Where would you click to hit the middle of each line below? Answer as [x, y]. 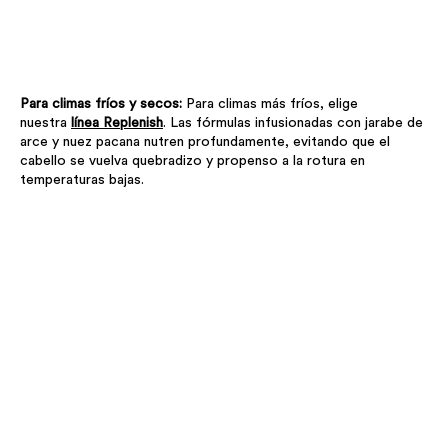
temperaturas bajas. [82, 180]
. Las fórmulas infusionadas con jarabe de [293, 123]
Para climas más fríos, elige [272, 104]
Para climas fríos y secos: [103, 104]
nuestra [45, 123]
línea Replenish [117, 123]
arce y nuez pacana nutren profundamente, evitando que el [205, 142]
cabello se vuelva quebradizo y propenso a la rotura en [192, 161]
